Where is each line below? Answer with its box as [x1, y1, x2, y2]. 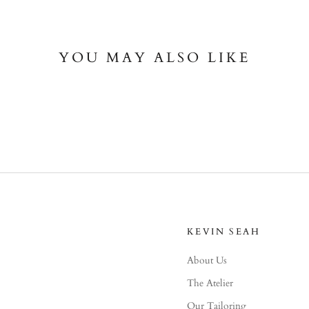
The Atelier [186, 276, 233, 290]
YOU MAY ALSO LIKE [59, 48, 250, 67]
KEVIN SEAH [186, 225, 261, 238]
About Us [186, 253, 227, 267]
